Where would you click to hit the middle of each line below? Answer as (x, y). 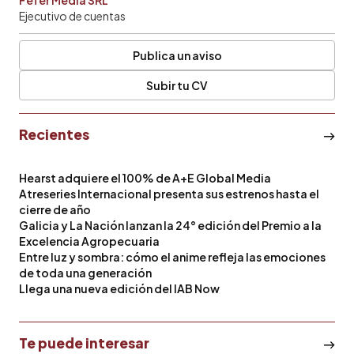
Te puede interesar (84, 343)
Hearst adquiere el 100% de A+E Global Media (145, 177)
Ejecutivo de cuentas (72, 15)
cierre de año (55, 209)
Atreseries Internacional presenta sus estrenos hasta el (169, 193)
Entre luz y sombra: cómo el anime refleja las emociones (172, 256)
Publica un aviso (177, 55)
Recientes (54, 134)
